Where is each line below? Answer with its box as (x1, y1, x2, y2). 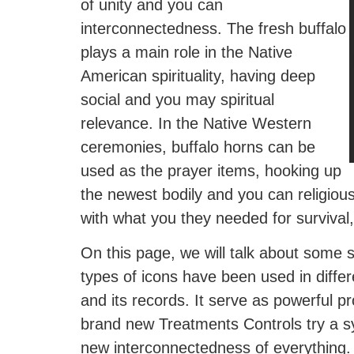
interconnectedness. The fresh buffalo (81, 19, 346, 37)
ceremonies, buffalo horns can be (81, 137, 315, 156)
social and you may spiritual (81, 90, 274, 108)
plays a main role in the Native (81, 43, 292, 61)
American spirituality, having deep (81, 66, 315, 85)
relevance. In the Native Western (81, 114, 311, 132)
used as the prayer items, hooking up (81, 161, 341, 179)
